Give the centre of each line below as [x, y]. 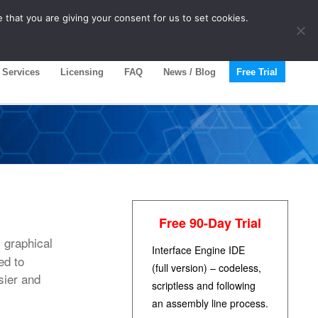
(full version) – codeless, [207, 268]
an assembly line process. [210, 303]
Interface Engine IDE [198, 250]
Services [21, 72]
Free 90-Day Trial [210, 223]
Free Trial [257, 72]
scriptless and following [204, 285]
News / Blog [190, 72]
